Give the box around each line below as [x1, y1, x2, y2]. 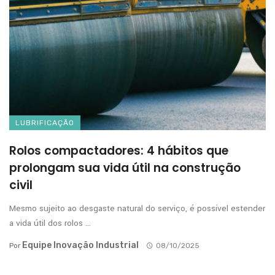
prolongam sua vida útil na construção [9, 159, 241, 176]
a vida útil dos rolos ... [9, 217, 91, 229]
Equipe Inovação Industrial [22, 239, 139, 250]
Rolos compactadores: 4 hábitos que [9, 142, 228, 159]
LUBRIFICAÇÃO [15, 118, 74, 127]
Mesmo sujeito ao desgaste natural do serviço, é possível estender [9, 202, 265, 214]
